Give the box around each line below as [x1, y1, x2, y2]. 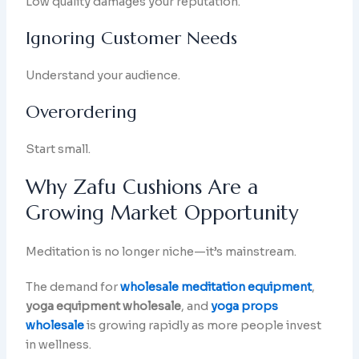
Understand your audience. [26, 68, 181, 83]
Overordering [26, 101, 138, 123]
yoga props [211, 299, 279, 314]
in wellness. [26, 337, 92, 353]
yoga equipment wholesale [26, 299, 182, 314]
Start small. [26, 142, 91, 157]
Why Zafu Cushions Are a [26, 175, 259, 200]
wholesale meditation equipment [120, 280, 313, 295]
